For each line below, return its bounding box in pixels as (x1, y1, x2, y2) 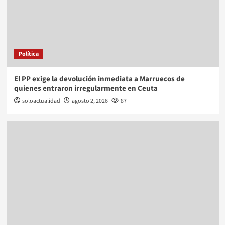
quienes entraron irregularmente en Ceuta (14, 83, 158, 94)
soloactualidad (22, 97, 60, 106)
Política (18, 50, 39, 59)
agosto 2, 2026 (71, 97, 108, 106)
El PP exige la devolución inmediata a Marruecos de (14, 74, 185, 85)
